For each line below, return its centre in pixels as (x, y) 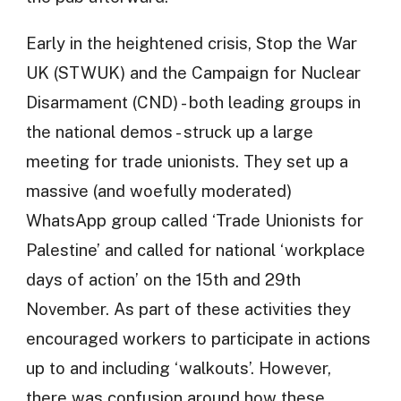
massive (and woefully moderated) (158, 190)
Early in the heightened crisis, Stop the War (191, 43)
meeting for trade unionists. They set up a (187, 161)
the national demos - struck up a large (169, 131)
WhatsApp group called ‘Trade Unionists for (194, 220)
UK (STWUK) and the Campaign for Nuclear (193, 72)
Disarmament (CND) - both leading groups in (193, 102)
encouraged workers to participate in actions (198, 338)
